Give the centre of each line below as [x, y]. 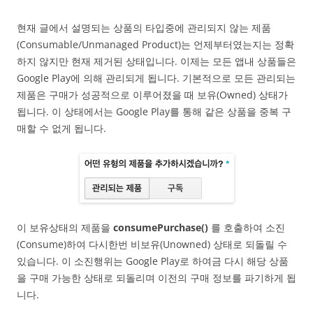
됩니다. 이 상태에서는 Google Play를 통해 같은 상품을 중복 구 [154, 111]
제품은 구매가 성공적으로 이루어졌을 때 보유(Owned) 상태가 [152, 95]
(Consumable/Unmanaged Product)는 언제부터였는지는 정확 [155, 44]
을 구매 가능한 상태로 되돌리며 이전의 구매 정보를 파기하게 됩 [156, 278]
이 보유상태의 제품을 [65, 227]
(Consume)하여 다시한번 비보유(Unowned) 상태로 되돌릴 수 [152, 244]
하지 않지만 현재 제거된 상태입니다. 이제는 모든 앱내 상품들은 [156, 61]
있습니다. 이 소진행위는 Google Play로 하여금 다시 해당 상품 [153, 261]
